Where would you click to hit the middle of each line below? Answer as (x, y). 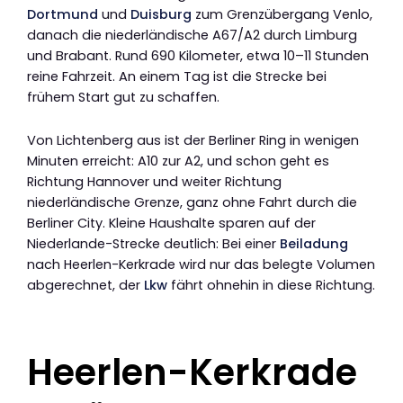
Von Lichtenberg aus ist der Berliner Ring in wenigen (193, 141)
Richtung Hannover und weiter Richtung (154, 182)
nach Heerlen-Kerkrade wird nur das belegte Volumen (201, 265)
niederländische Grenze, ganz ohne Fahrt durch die (192, 203)
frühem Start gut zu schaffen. (123, 97)
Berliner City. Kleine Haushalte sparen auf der (171, 224)
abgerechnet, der (85, 286)
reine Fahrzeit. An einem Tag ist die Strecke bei (177, 76)
